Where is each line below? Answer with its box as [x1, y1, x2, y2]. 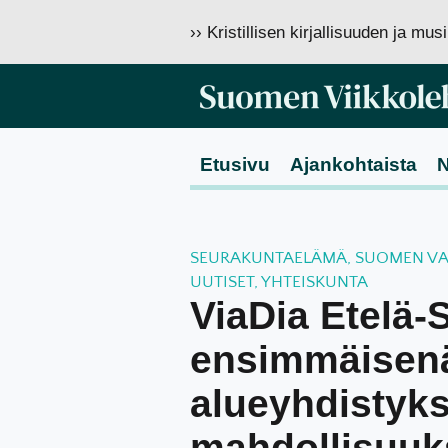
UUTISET [189, 273, 254, 291]
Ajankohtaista [289, 154, 417, 175]
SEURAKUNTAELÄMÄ [189, 249, 347, 267]
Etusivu [199, 154, 270, 175]
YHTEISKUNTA [260, 273, 368, 291]
